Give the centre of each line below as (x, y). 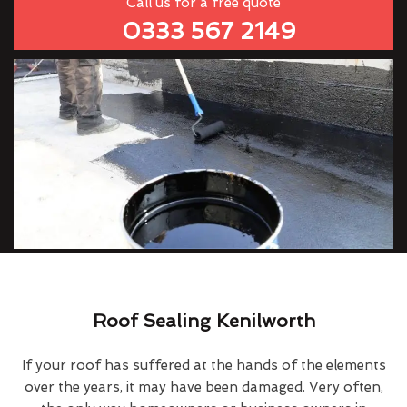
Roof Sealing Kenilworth (203, 320)
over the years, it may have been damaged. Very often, (203, 387)
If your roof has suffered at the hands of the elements (203, 365)
